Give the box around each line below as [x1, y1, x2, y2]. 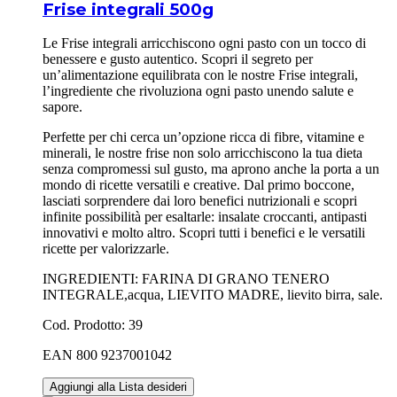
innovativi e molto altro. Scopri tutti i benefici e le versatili [43, 225, 365, 241]
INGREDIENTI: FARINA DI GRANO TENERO [43, 271, 330, 287]
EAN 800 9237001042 [43, 347, 172, 363]
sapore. [43, 99, 82, 115]
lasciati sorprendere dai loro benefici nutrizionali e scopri [43, 193, 357, 209]
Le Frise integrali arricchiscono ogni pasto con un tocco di [43, 35, 366, 51]
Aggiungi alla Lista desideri [50, 380, 187, 394]
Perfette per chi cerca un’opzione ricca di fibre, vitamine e [43, 129, 364, 145]
